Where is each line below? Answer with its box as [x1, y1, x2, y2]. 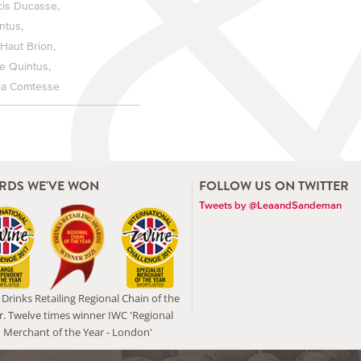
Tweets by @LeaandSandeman [199, 199, 342, 212]
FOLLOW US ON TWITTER [199, 177, 349, 195]
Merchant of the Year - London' [3, 324, 152, 339]
